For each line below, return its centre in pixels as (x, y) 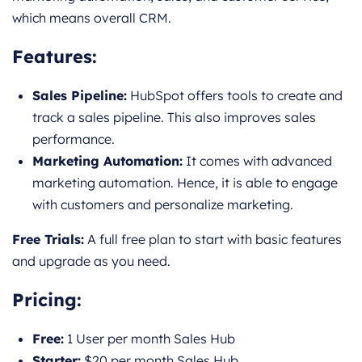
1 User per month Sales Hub (149, 339)
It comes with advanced (257, 161)
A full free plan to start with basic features (213, 240)
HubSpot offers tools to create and (235, 96)
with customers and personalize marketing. (163, 205)
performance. (74, 139)
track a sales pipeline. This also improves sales (174, 118)
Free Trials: (48, 240)
